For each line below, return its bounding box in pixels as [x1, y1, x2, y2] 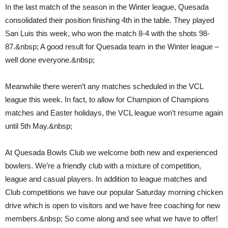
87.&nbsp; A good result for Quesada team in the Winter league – [5, 42, 219, 51]
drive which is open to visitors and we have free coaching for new [5, 201, 220, 210]
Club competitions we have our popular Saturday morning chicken [5, 187, 223, 196]
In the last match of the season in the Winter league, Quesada [5, 2, 209, 11]
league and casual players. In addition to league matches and [5, 174, 207, 183]
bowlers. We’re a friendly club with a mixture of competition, [5, 161, 201, 170]
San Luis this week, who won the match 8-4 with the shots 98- [5, 28, 210, 38]
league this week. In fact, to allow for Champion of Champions [5, 95, 209, 104]
